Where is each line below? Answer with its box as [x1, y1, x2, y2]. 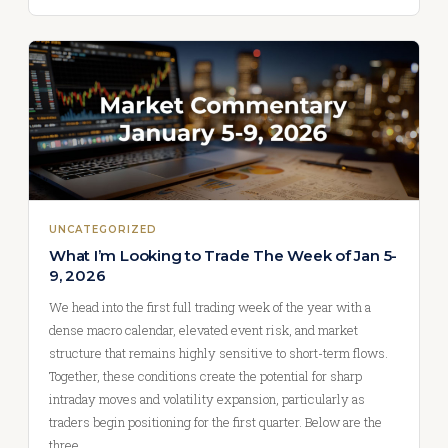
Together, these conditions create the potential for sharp [49, 367, 362, 386]
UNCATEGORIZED [49, 223, 157, 237]
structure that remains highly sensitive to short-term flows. [49, 344, 388, 363]
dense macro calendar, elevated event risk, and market [49, 321, 358, 340]
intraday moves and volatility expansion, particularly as [49, 390, 365, 409]
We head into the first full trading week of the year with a [49, 298, 371, 317]
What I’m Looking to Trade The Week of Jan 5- [49, 246, 398, 266]
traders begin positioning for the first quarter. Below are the [49, 413, 382, 432]
